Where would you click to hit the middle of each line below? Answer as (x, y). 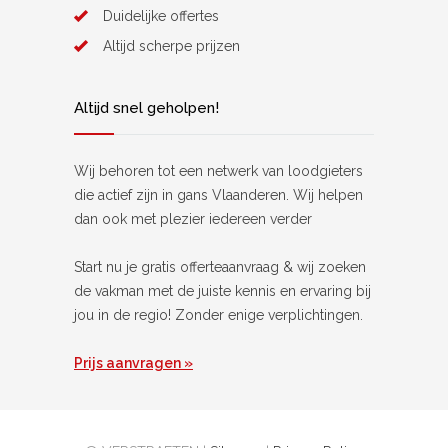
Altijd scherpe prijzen (171, 46)
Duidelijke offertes (161, 16)
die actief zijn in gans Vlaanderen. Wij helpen (218, 195)
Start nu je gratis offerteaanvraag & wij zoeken (220, 267)
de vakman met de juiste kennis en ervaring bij (222, 291)
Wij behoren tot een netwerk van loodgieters (218, 171)
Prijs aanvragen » (133, 363)
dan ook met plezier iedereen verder (193, 219)
